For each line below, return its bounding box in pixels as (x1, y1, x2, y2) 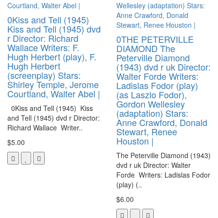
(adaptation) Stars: (116, 106, 188, 119)
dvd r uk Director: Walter (116, 160, 191, 170)
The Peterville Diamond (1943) (116, 150, 211, 160)
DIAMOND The (116, 41, 175, 54)
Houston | (116, 134, 154, 147)
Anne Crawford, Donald (116, 115, 207, 128)
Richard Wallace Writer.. (7, 122, 83, 132)
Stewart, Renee (116, 125, 177, 138)
